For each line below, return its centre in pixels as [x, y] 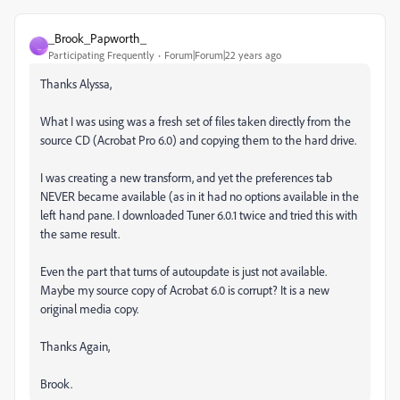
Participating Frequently [101, 55]
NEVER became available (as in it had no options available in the [200, 196]
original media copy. [89, 308]
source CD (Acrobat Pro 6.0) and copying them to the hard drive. [198, 140]
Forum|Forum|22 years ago [223, 55]
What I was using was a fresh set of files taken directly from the [196, 121]
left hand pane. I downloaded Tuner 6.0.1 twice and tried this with [199, 215]
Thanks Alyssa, [76, 83]
